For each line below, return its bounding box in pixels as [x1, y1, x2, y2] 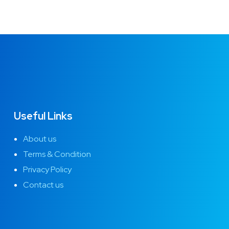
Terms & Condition [22, 148, 91, 159]
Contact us [22, 179, 63, 190]
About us [22, 133, 56, 144]
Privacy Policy [22, 164, 72, 175]
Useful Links [13, 109, 73, 123]
